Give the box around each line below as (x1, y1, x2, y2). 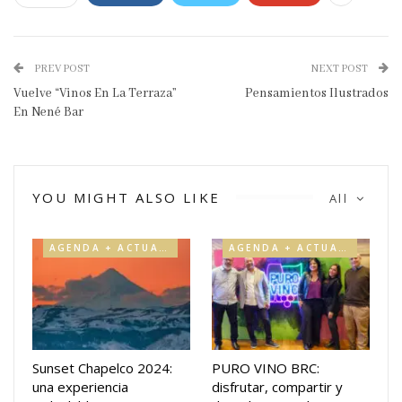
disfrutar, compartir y (212, 377, 343, 396)
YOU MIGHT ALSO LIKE (32, 188, 221, 206)
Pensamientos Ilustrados (245, 84, 389, 101)
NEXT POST (311, 61, 370, 75)
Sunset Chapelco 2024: (32, 358, 172, 377)
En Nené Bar (13, 103, 83, 120)
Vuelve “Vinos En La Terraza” (13, 84, 177, 101)
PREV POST (32, 61, 90, 75)
